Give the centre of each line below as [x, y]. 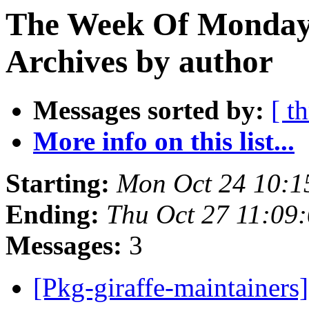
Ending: [52, 215]
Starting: [58, 183]
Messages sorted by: [149, 110]
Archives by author [139, 61]
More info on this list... [164, 141]
